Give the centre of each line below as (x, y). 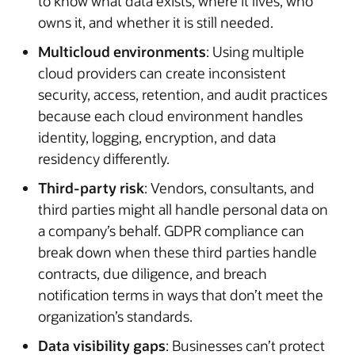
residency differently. (104, 158)
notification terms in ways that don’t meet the (181, 294)
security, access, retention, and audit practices (183, 94)
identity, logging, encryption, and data (157, 137)
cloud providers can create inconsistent (162, 73)
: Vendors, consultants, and (229, 187)
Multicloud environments (122, 51)
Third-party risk (91, 187)
